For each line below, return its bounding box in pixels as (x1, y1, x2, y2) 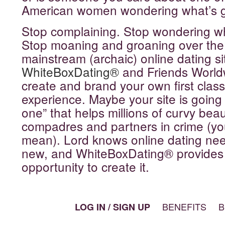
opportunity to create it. (21, 158, 149, 175)
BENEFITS (162, 200, 206, 213)
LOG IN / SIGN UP (75, 200, 150, 213)
